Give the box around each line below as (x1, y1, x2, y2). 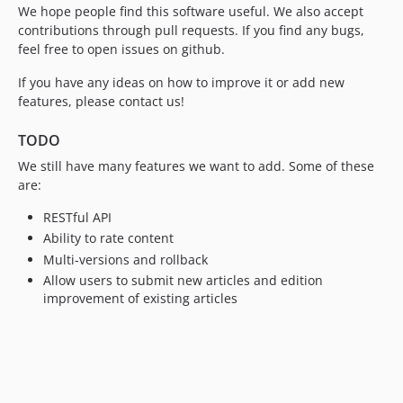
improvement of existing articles (43, 290, 237, 307)
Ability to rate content (43, 229, 174, 246)
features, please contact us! (18, 92, 184, 110)
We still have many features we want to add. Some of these (18, 157, 374, 175)
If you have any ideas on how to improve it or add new (18, 73, 345, 91)
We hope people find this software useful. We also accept (18, 2, 363, 20)
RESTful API (43, 208, 112, 226)
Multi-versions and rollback (43, 250, 208, 268)
